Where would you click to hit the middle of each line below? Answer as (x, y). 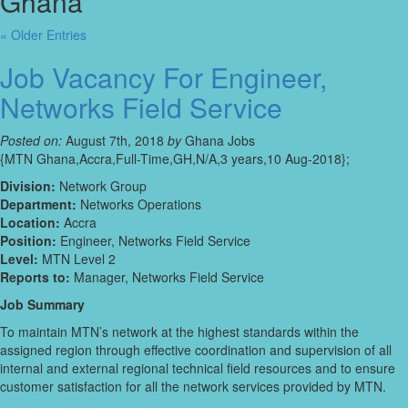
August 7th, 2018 (115, 141)
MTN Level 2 (77, 259)
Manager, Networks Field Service (167, 277)
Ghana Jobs (218, 141)
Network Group (101, 186)
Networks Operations (139, 204)
